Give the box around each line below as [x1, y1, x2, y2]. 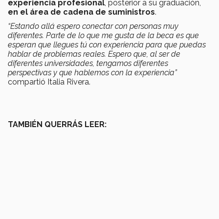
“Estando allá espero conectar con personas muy [8, 22, 178, 31]
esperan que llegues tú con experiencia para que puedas [8, 40, 206, 50]
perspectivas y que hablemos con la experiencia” [8, 68, 177, 78]
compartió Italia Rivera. [8, 77, 90, 87]
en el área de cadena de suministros [8, 7, 155, 17]
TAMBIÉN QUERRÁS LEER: [8, 120, 107, 130]
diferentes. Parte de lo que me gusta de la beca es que [8, 31, 199, 41]
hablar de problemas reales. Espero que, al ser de [8, 49, 180, 59]
